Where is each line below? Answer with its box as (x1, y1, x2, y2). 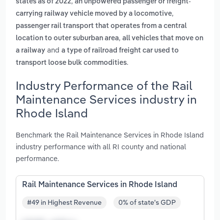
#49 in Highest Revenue (27, 198, 102, 207)
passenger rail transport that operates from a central (16, 23, 187, 30)
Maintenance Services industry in (16, 91, 197, 107)
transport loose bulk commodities (16, 59, 127, 67)
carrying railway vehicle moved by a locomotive (16, 10, 172, 18)
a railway (16, 47, 45, 55)
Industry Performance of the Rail (16, 78, 192, 93)
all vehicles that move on (122, 35, 203, 42)
